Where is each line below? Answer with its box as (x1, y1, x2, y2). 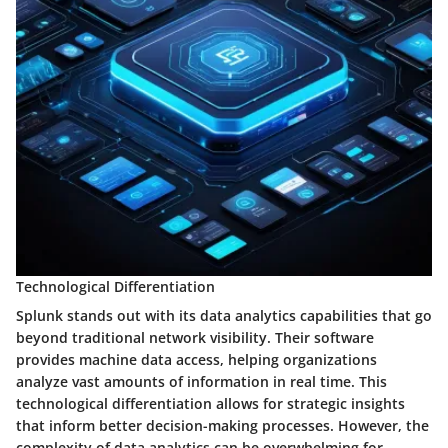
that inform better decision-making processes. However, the (16, 416, 429, 435)
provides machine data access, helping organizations (16, 350, 377, 369)
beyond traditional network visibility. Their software (16, 328, 374, 347)
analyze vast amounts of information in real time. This (16, 372, 387, 391)
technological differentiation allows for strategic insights (16, 394, 405, 413)
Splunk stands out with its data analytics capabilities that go (16, 306, 432, 325)
